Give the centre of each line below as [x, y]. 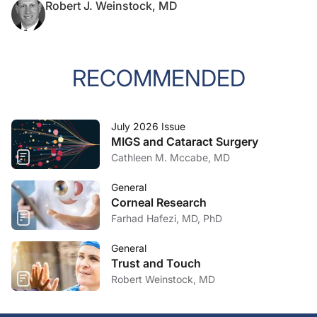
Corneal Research [159, 202]
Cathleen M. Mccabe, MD [171, 157]
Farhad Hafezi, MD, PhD [167, 218]
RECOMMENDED [158, 78]
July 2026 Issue [148, 126]
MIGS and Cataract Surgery [185, 142]
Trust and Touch [156, 263]
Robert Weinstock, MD [163, 279]
